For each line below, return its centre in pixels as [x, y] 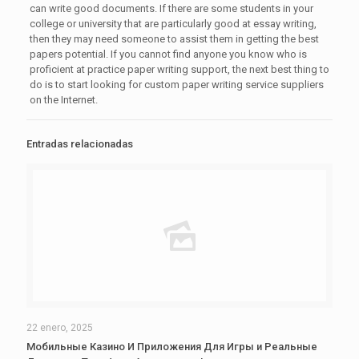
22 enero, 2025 [60, 328]
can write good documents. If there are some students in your [171, 8]
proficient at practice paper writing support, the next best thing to [179, 69]
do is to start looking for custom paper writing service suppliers [176, 85]
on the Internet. [63, 100]
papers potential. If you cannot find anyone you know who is [168, 54]
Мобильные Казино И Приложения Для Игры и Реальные [172, 347]
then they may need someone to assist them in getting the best [174, 39]
